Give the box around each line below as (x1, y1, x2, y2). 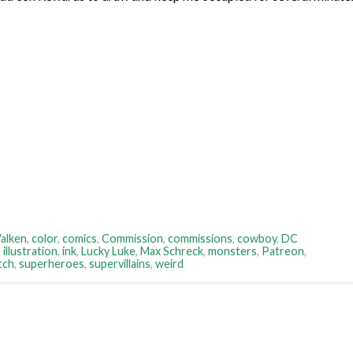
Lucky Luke (81, 244, 136, 258)
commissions (168, 232, 232, 246)
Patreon (262, 244, 304, 258)
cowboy (237, 232, 277, 246)
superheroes (19, 257, 84, 271)
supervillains (89, 257, 150, 271)
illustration (3, 244, 58, 258)
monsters (208, 244, 257, 258)
